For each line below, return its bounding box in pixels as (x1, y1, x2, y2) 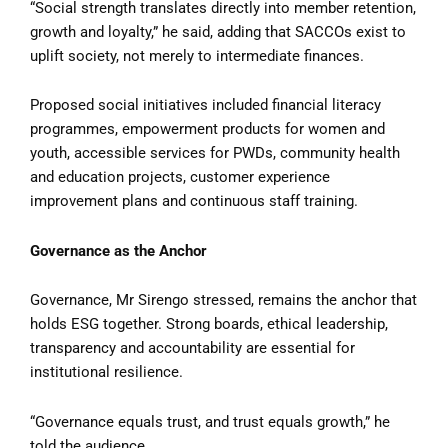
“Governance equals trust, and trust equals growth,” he (30, 412, 390, 431)
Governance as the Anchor (30, 241, 207, 260)
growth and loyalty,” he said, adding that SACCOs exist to (30, 22, 406, 41)
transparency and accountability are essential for (30, 339, 355, 358)
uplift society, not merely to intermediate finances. (30, 46, 364, 65)
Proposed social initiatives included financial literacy (30, 96, 381, 115)
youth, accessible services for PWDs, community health (30, 144, 400, 163)
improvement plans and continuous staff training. (30, 192, 358, 211)
